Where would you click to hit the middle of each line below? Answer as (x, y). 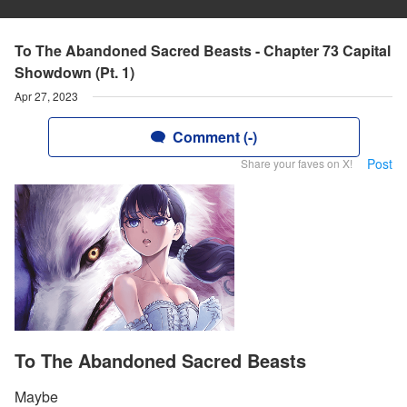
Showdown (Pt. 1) (74, 72)
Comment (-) (214, 137)
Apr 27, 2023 (46, 96)
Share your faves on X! (297, 163)
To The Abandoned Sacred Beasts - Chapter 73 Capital (203, 50)
